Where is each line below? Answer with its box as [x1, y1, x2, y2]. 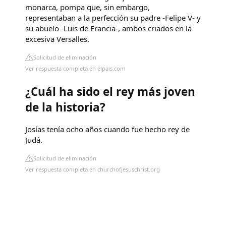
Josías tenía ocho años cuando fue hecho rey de [25, 124, 190, 135]
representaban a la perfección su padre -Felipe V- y [25, 12, 201, 23]
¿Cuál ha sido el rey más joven [25, 83, 195, 99]
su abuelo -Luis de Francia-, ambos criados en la [25, 23, 192, 33]
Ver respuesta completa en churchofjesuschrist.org [25, 165, 160, 174]
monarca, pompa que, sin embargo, [25, 2, 150, 12]
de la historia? [25, 99, 105, 115]
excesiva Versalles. [25, 33, 89, 44]
